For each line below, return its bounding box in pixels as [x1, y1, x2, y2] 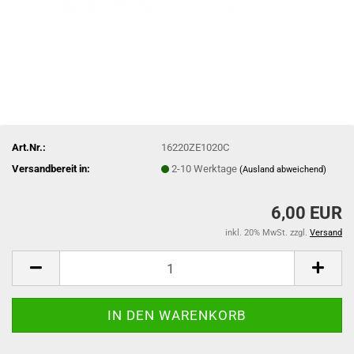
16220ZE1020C [161, 141, 230, 153]
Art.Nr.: [12, 141, 46, 153]
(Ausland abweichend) [239, 164, 327, 175]
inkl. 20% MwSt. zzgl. [225, 228, 310, 238]
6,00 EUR [271, 203, 342, 223]
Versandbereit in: [12, 162, 90, 175]
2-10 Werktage [171, 162, 240, 175]
